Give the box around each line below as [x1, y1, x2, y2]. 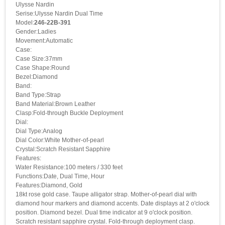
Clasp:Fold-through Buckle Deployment [16, 109, 123, 117]
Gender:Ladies [16, 28, 56, 36]
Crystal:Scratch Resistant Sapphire [16, 146, 110, 153]
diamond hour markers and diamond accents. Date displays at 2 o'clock [16, 200, 209, 207]
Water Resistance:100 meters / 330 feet [16, 164, 123, 171]
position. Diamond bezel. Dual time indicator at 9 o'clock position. [16, 209, 192, 216]
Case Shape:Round [16, 64, 70, 72]
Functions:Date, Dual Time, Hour [16, 173, 104, 180]
